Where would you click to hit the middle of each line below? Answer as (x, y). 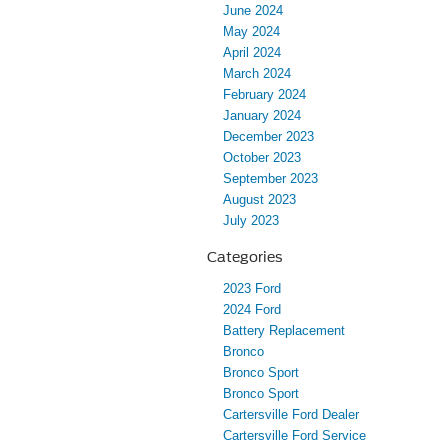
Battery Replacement (284, 330)
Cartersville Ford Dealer (291, 414)
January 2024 (262, 115)
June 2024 (253, 10)
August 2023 (259, 199)
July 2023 (251, 220)
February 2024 (264, 94)
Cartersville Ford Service (294, 435)
